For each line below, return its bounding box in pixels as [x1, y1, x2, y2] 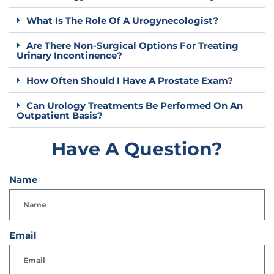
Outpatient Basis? [17, 109, 103, 121]
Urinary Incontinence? [17, 50, 122, 61]
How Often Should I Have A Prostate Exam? [26, 75, 233, 86]
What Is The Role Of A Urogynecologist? [26, 15, 218, 26]
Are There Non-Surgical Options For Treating [26, 40, 239, 51]
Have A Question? [51, 138, 223, 160]
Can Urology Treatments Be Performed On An [26, 100, 243, 111]
